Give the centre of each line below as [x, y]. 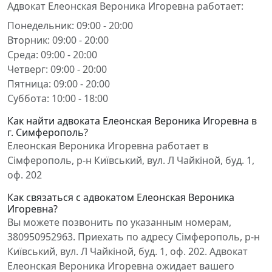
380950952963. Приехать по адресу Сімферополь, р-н [134, 237]
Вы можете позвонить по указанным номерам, [119, 222]
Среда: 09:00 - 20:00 [52, 55]
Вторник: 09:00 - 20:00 [58, 40]
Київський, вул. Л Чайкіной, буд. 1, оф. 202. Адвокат [127, 251]
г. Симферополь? [48, 132]
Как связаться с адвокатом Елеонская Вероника [121, 197]
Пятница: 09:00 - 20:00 [59, 84]
